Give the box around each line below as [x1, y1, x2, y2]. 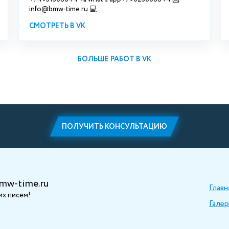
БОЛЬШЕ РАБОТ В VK [78, 54, 151, 65]
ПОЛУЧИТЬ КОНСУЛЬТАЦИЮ [62, 121, 167, 132]
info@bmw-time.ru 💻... [29, 4, 102, 15]
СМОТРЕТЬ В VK [29, 21, 85, 32]
